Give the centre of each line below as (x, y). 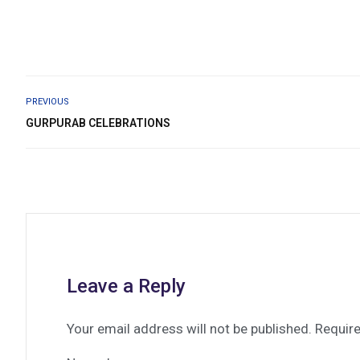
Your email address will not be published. (189, 328)
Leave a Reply (126, 286)
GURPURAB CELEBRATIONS (98, 123)
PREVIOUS (47, 101)
